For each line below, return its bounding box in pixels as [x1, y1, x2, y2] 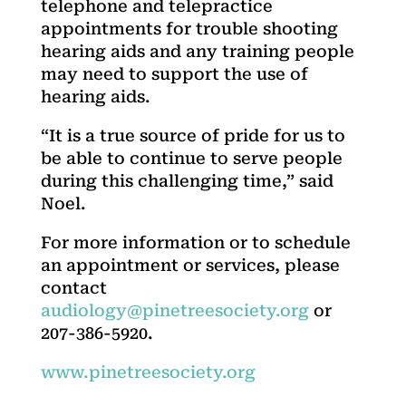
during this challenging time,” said [40, 170, 333, 190]
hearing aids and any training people [40, 41, 354, 61]
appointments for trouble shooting [40, 18, 338, 38]
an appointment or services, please [40, 255, 340, 275]
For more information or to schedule [40, 232, 351, 252]
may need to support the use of [40, 63, 308, 83]
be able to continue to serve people [40, 148, 343, 168]
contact [40, 277, 107, 297]
